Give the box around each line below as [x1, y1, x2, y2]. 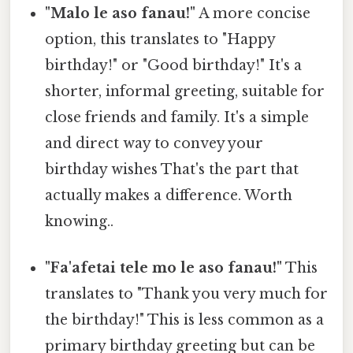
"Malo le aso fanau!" [45, 4, 196, 22]
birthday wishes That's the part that [45, 160, 299, 178]
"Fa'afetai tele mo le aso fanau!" [45, 258, 283, 277]
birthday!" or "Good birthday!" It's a [45, 56, 303, 74]
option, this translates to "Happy [45, 30, 276, 48]
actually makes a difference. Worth [45, 186, 293, 204]
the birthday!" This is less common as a [45, 310, 325, 329]
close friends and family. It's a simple [45, 108, 310, 126]
